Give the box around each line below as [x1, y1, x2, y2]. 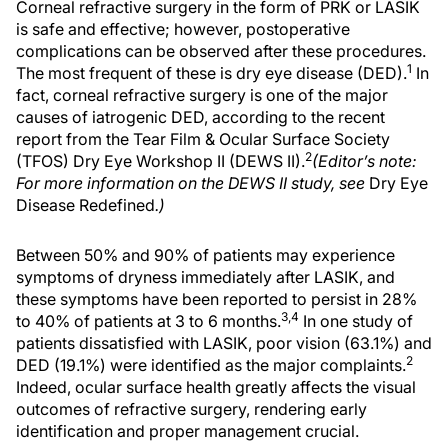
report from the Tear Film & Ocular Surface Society [16, 129, 390, 149]
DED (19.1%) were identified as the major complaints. [16, 355, 406, 375]
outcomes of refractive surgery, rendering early [16, 399, 367, 419]
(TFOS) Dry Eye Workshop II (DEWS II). [16, 151, 305, 171]
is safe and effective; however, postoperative [16, 19, 350, 39]
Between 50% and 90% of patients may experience [16, 245, 395, 265]
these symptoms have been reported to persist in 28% [16, 289, 417, 309]
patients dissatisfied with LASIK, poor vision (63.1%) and [16, 333, 432, 353]
